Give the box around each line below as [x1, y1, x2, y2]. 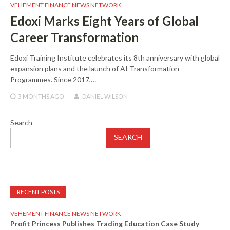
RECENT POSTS [17, 187, 60, 196]
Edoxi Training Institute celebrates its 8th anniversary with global [10, 53, 220, 62]
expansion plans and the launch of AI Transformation [10, 64, 179, 73]
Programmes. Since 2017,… [10, 74, 96, 84]
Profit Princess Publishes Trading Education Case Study [10, 219, 199, 228]
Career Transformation [10, 29, 139, 45]
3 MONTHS [18, 92, 49, 100]
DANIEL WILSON [82, 92, 128, 100]
